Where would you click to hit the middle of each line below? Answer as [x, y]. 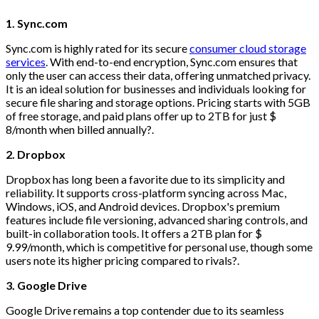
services [26, 61]
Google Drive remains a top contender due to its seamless [145, 310]
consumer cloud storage [248, 48]
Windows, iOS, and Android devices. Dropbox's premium [143, 206]
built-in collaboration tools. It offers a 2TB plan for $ [134, 233]
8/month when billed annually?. [80, 129]
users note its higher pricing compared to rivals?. [122, 260]
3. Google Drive [46, 285]
